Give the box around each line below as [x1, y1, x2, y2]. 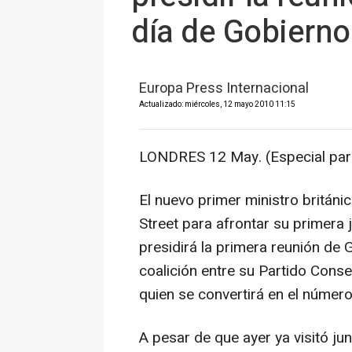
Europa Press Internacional [139, 78, 309, 99]
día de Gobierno [131, 9, 350, 56]
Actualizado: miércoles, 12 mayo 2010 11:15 [139, 99, 295, 110]
